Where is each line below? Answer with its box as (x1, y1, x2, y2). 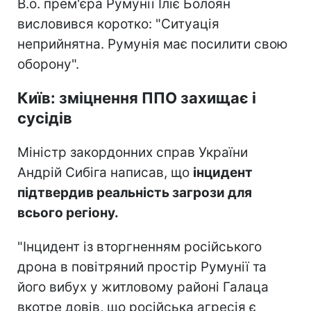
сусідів (17, 108, 72, 127)
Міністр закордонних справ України (17, 144, 248, 160)
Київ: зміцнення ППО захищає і (17, 88, 256, 107)
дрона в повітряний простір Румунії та (17, 258, 267, 275)
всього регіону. (17, 204, 119, 221)
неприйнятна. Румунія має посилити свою (17, 35, 287, 52)
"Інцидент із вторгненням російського (17, 238, 262, 255)
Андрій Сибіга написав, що (17, 164, 193, 180)
